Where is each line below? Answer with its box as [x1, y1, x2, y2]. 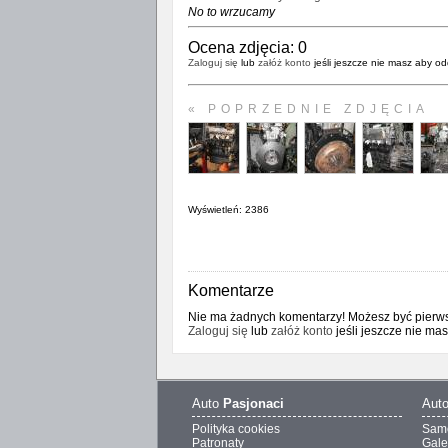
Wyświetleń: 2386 [187, 204, 269, 215]
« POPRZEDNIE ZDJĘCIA [187, 102, 429, 116]
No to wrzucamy [187, 5, 275, 19]
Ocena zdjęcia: [187, 39, 298, 56]
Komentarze [187, 282, 274, 299]
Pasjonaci [222, 396, 284, 411]
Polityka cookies [191, 422, 280, 436]
